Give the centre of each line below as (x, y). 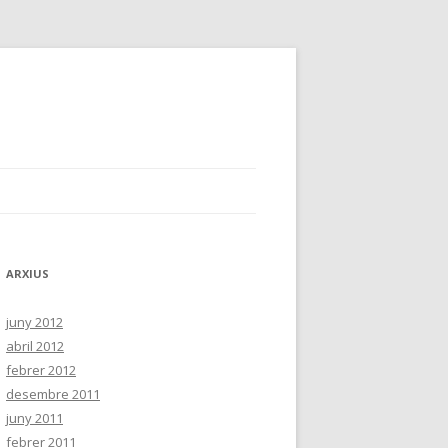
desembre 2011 (53, 394)
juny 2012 (34, 322)
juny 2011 (34, 418)
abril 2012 (35, 346)
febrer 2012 (41, 370)
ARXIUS (27, 273)
